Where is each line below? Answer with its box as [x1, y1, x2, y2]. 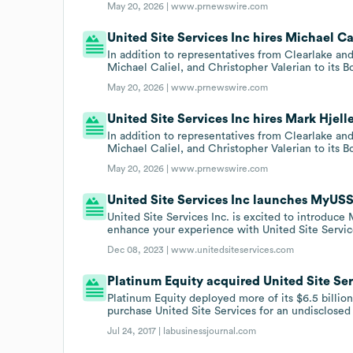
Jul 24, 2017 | [107, 325, 164, 336]
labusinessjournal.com [163, 325, 257, 336]
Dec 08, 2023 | [107, 244, 172, 255]
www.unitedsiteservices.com [171, 244, 295, 255]
